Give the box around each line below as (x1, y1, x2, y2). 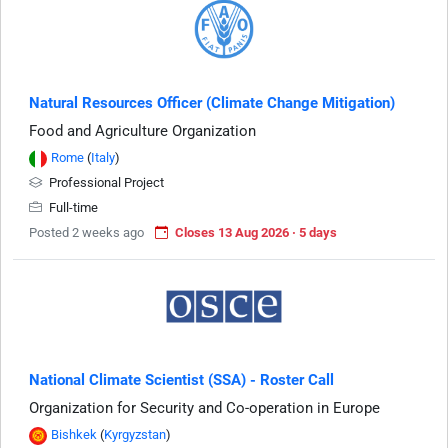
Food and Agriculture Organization (29, 122, 256, 141)
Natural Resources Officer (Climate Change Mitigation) (29, 94, 395, 113)
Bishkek (51, 427, 97, 443)
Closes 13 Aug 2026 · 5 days (175, 225, 337, 241)
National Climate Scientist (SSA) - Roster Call (29, 371, 334, 390)
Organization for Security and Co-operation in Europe (29, 399, 380, 418)
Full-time (46, 200, 98, 216)
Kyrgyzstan (104, 427, 166, 443)
